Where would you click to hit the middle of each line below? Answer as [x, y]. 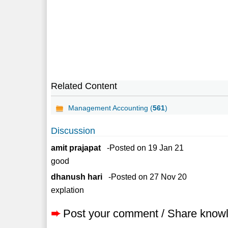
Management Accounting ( [111, 108]
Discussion [73, 131]
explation [68, 190]
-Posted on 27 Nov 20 [145, 177]
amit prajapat [76, 148]
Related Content [84, 86]
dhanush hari [77, 177]
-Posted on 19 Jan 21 [142, 148]
